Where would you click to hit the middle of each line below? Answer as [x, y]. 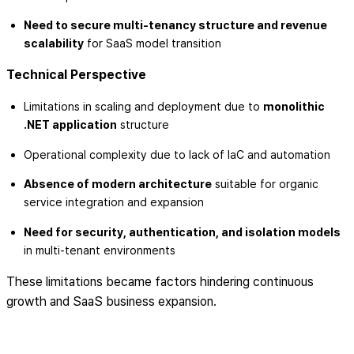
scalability [53, 43]
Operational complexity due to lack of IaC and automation [177, 154]
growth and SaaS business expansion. [111, 301]
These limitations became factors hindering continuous [160, 281]
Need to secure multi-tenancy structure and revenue [175, 25]
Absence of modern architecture [117, 184]
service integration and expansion [113, 202]
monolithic [294, 107]
